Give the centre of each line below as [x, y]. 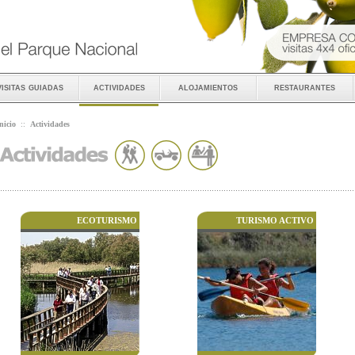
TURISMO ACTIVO [275, 220]
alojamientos [208, 87]
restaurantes [304, 87]
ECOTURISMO [107, 220]
